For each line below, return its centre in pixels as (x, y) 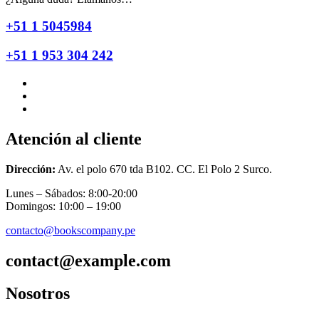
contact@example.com (88, 260)
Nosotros (38, 294)
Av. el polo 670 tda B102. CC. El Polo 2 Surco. (164, 169)
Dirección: (31, 169)
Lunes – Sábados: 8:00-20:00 (72, 193)
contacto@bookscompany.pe (70, 230)
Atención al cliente (74, 138)
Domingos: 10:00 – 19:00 (63, 206)
